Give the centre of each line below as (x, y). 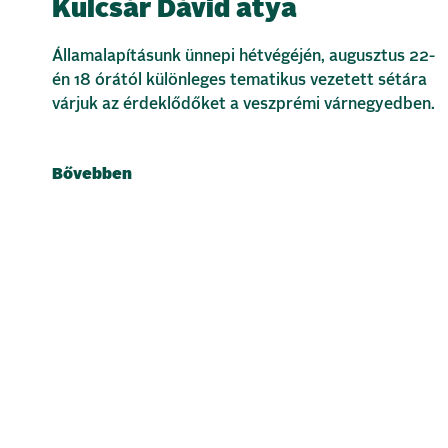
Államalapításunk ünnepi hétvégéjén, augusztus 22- (243, 56)
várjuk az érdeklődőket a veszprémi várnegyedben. (243, 104)
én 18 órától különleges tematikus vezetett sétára (239, 80)
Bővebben (92, 174)
